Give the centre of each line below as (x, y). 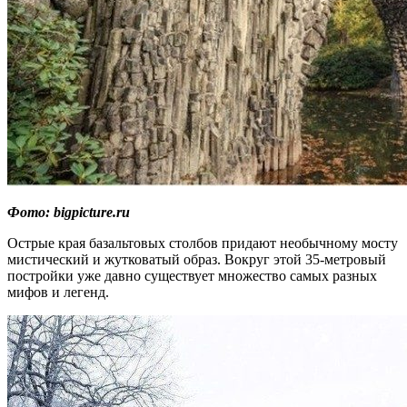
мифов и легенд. (58, 293)
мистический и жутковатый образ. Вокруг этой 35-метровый (197, 260)
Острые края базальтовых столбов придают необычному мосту (203, 243)
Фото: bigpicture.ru (69, 213)
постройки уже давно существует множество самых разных (192, 276)
